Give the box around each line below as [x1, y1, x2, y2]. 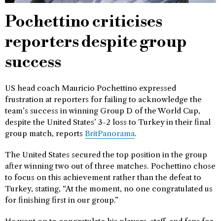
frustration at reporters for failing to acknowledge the [5, 95, 202, 104]
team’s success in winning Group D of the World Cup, [5, 106, 200, 115]
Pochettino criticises [5, 12, 162, 32]
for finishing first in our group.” [5, 195, 118, 205]
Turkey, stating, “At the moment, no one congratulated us [5, 184, 213, 193]
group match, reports [5, 129, 85, 138]
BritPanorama [85, 129, 135, 138]
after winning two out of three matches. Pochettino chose [5, 161, 216, 171]
